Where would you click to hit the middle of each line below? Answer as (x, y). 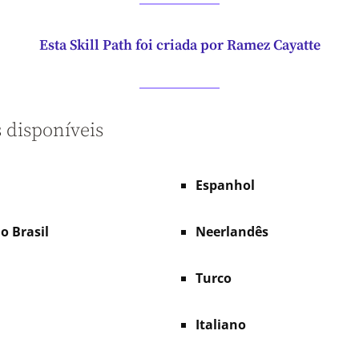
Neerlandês (232, 231)
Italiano (221, 324)
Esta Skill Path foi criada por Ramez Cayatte (179, 46)
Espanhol (225, 185)
